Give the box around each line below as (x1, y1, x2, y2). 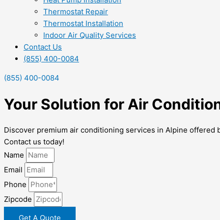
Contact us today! (4, 137, 64, 147)
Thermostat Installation (43, 19, 123, 28)
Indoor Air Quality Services (43, 30, 136, 40)
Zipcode (4, 194, 34, 204)
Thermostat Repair (43, 7, 108, 16)
